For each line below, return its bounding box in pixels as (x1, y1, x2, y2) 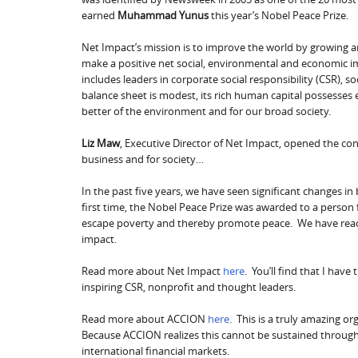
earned (82, 7, 117, 22)
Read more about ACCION (82, 311, 208, 326)
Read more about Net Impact (82, 263, 223, 278)
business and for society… (82, 151, 204, 166)
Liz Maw (82, 135, 120, 150)
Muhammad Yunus (117, 7, 209, 22)
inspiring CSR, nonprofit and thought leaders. (82, 279, 296, 294)
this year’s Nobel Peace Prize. (209, 7, 348, 22)
